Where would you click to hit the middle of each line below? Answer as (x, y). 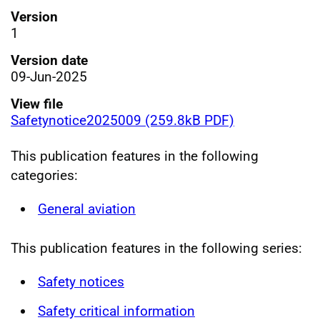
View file (37, 104)
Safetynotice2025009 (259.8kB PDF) (122, 120)
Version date (49, 60)
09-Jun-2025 (49, 76)
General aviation (87, 209)
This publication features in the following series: (156, 248)
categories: (44, 175)
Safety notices (81, 282)
